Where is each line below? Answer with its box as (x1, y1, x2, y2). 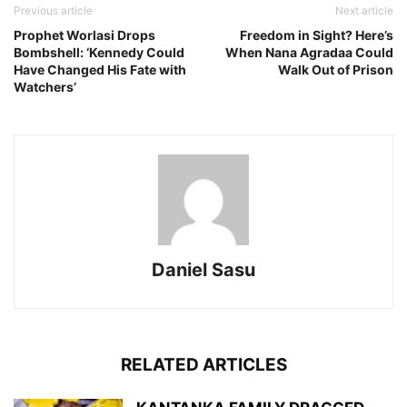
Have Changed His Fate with (14, 62, 186, 78)
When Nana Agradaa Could (225, 45, 393, 61)
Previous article (14, 4, 93, 18)
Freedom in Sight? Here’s (240, 27, 393, 44)
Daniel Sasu (152, 259, 255, 282)
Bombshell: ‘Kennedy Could (14, 45, 184, 61)
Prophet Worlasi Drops (14, 27, 155, 44)
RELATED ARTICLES (120, 354, 287, 376)
